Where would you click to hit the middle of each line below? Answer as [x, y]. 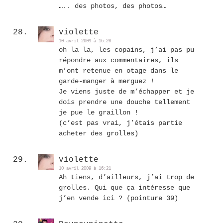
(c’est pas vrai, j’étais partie [120, 123]
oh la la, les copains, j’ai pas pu [126, 50]
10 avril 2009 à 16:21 [85, 169]
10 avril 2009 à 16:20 [85, 41]
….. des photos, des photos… [112, 6]
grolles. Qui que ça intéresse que [124, 188]
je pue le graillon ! [99, 112]
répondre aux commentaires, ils [118, 60]
